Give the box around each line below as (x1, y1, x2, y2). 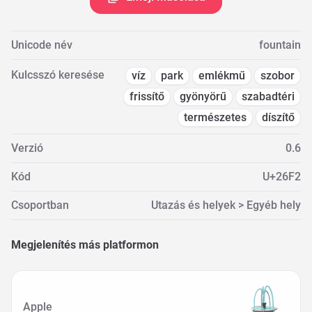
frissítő (130, 90, 164, 103)
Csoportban (11, 198, 69, 212)
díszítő (262, 111, 295, 124)
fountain (259, 38, 301, 52)
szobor (260, 69, 295, 82)
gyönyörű (180, 90, 226, 103)
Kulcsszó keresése (11, 68, 104, 81)
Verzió (11, 141, 43, 155)
